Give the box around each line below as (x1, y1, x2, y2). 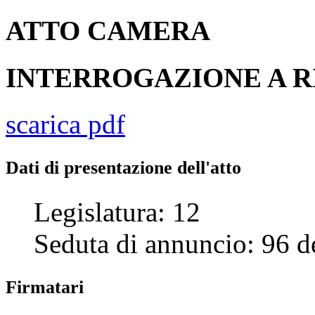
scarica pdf (6, 108, 125, 139)
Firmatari (6, 276, 84, 297)
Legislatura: (34, 196, 172, 227)
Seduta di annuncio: (34, 228, 262, 259)
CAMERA (87, 15, 210, 46)
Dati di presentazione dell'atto (6, 157, 241, 178)
